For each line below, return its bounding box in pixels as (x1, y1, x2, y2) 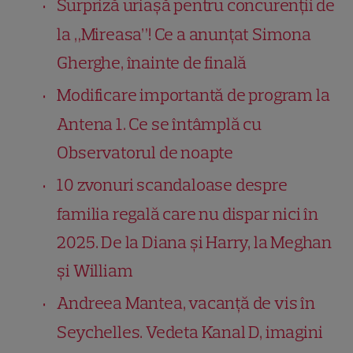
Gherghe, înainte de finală (57, 51, 247, 73)
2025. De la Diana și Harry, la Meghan (57, 231, 333, 253)
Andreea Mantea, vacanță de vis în (57, 292, 315, 314)
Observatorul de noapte (57, 141, 234, 163)
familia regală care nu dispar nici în (57, 203, 319, 225)
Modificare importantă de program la (57, 84, 330, 106)
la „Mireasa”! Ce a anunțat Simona (57, 23, 311, 45)
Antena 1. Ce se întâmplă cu (57, 113, 262, 135)
